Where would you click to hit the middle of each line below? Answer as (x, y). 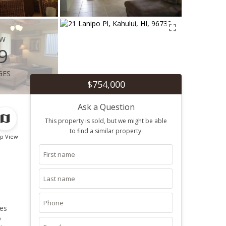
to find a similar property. (106, 131)
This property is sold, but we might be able (106, 121)
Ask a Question (106, 107)
